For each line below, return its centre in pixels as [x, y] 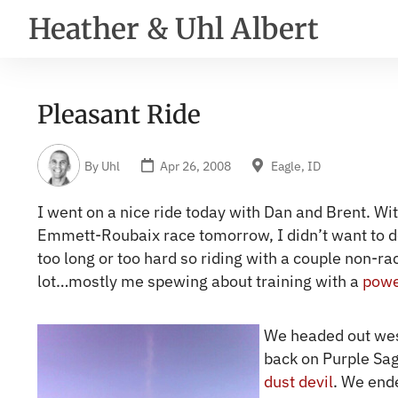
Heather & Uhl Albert [174, 29]
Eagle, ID [296, 165]
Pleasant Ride [119, 115]
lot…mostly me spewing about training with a [200, 281]
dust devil [298, 382]
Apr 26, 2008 [195, 165]
